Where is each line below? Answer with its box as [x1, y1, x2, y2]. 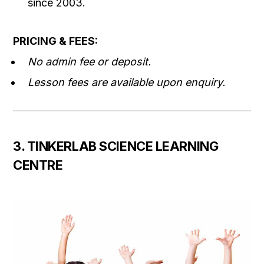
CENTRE [13, 157, 63, 173]
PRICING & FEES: [13, 35, 98, 48]
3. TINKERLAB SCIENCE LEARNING [13, 138, 219, 154]
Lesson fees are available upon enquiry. [28, 76, 225, 89]
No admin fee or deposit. [28, 55, 151, 68]
